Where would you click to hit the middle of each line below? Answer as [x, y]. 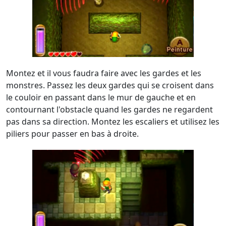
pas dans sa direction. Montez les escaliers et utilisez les [113, 122]
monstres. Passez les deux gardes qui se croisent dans [110, 85]
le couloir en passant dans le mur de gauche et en [101, 97]
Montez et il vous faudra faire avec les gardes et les [104, 73]
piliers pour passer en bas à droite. [72, 134]
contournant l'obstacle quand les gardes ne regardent [109, 109]
